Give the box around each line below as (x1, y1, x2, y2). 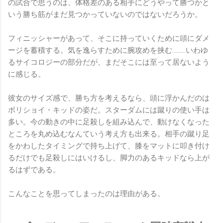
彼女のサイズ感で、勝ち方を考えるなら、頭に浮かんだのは (8, 94, 210, 103)
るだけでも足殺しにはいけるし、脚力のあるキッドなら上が (8, 153, 210, 163)
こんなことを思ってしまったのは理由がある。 (8, 189, 165, 199)
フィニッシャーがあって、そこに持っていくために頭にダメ (8, 34, 210, 43)
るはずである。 (8, 165, 60, 175)
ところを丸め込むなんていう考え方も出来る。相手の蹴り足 (8, 129, 210, 139)
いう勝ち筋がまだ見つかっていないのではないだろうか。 (8, 10, 202, 19)
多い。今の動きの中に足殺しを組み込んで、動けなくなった (8, 117, 210, 127)
